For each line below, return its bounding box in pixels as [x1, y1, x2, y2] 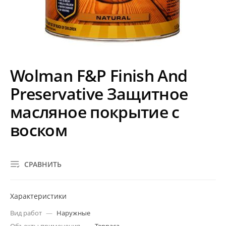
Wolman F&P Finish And [10, 65, 188, 86]
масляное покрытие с [10, 101, 180, 123]
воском [10, 119, 68, 141]
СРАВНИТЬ [24, 159, 62, 169]
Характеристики [10, 191, 67, 201]
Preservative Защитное [10, 83, 188, 104]
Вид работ [10, 208, 42, 217]
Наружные [56, 208, 90, 217]
